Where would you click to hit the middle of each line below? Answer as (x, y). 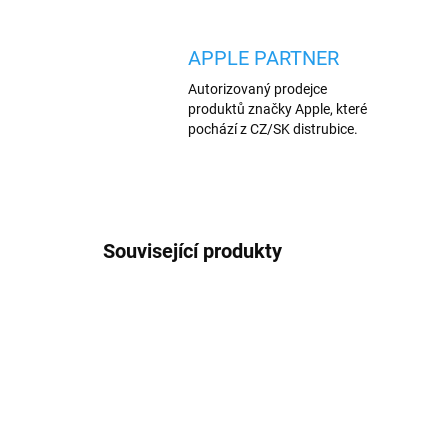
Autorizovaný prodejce (257, 89)
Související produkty (192, 251)
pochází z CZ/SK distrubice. (273, 129)
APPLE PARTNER (263, 58)
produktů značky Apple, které (277, 109)
